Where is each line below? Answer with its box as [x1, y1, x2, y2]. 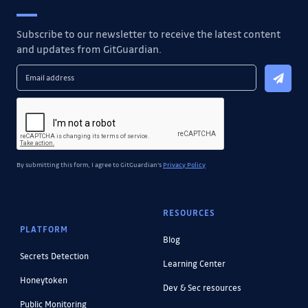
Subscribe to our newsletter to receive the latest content [16, 26, 280, 41]
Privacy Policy [163, 159, 206, 168]
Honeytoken [19, 274, 67, 285]
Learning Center [162, 257, 225, 269]
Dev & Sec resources [162, 281, 241, 293]
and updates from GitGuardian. [16, 41, 162, 56]
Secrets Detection [19, 250, 89, 261]
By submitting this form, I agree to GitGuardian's [16, 159, 163, 168]
